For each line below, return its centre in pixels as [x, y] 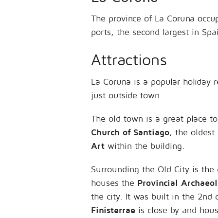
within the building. [145, 146]
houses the [114, 183]
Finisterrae [113, 210]
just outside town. [127, 95]
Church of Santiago [130, 132]
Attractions [129, 59]
